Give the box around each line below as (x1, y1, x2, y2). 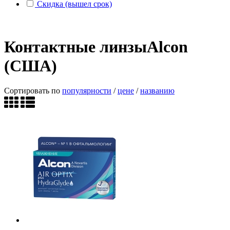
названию (140, 86, 175, 95)
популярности (62, 86, 111, 95)
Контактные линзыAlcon (4, 37, 188, 56)
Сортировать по (4, 86, 62, 95)
